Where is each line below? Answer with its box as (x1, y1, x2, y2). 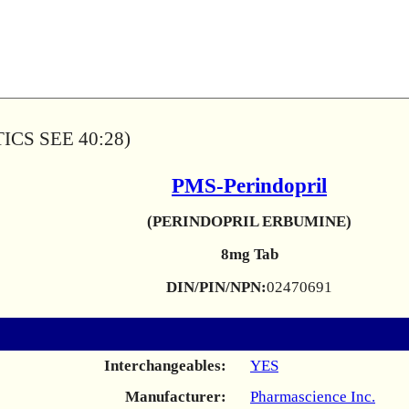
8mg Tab (220, 246, 278, 263)
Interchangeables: (104, 357, 226, 374)
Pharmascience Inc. (250, 388, 375, 405)
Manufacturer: (125, 388, 226, 405)
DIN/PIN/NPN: (166, 278, 267, 296)
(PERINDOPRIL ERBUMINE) (147, 213, 351, 230)
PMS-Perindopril (172, 174, 327, 197)
